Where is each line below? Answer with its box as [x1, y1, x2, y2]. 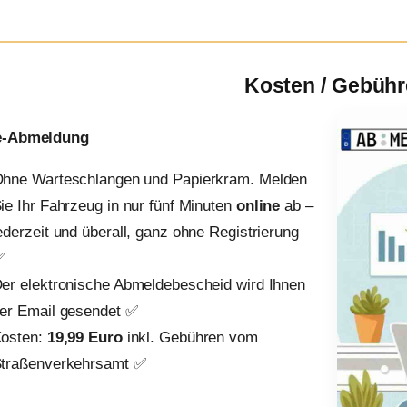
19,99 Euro [46, 329, 123, 347]
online [235, 197, 281, 215]
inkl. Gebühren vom [122, 329, 258, 347]
